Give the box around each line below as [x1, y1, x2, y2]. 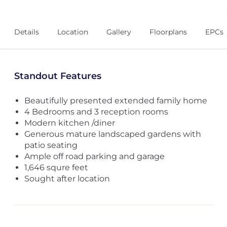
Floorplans [149, 27, 187, 36]
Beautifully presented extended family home [24, 96, 207, 105]
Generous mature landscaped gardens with [24, 129, 201, 139]
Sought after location [24, 174, 110, 183]
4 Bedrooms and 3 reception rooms [24, 107, 168, 117]
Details [14, 27, 39, 36]
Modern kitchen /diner [24, 118, 115, 128]
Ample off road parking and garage [24, 152, 165, 161]
